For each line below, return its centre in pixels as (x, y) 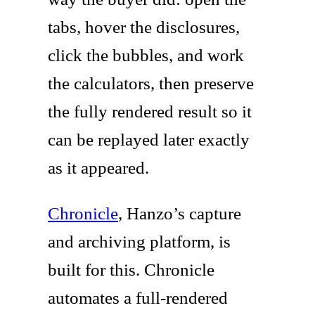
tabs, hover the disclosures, (144, 27)
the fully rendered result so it (150, 111)
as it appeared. (98, 167)
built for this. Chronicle (131, 269)
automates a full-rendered (138, 297)
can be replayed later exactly (149, 139)
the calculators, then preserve (151, 83)
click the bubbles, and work (146, 55)
